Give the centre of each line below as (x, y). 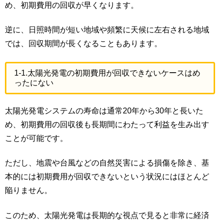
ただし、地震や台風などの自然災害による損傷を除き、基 (107, 163)
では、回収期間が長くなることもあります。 (83, 44)
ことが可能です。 (36, 138)
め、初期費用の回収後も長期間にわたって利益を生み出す (107, 124)
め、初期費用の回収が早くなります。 (72, 5)
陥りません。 (28, 191)
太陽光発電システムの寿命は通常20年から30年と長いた (104, 110)
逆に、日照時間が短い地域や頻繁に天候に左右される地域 (107, 30)
